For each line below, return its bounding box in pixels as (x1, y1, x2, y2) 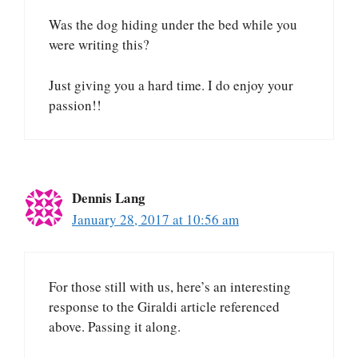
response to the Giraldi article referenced (49, 297, 280, 316)
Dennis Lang (72, 187, 145, 208)
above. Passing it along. (49, 317, 181, 336)
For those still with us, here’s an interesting (49, 277, 291, 296)
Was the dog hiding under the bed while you (49, 15, 297, 34)
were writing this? (49, 35, 149, 54)
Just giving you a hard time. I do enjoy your (49, 75, 293, 94)
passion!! (49, 95, 101, 114)
